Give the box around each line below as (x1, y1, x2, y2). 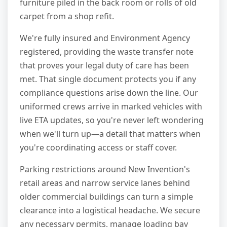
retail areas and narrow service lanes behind (20, 177, 190, 189)
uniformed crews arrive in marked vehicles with (20, 101, 202, 112)
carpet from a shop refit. (20, 11, 114, 22)
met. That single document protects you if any (20, 73, 196, 85)
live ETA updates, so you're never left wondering (20, 115, 204, 126)
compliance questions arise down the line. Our (20, 87, 198, 99)
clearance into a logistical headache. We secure (20, 205, 200, 216)
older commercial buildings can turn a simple (20, 191, 193, 203)
